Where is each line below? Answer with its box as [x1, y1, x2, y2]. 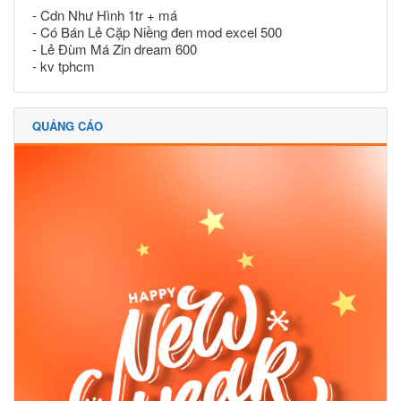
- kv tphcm [32, 55, 95, 75]
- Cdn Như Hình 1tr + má [32, 4, 177, 24]
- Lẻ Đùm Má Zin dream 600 [32, 38, 197, 58]
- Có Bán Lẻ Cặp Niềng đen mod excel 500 [32, 21, 282, 41]
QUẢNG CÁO [32, 116, 103, 134]
